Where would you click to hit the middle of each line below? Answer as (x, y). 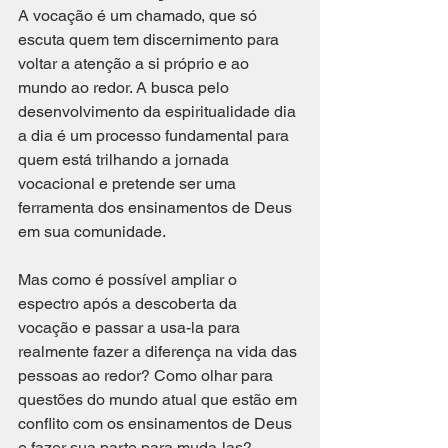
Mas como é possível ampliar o (129, 279)
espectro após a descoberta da (129, 303)
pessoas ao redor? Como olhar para (147, 375)
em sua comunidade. (93, 231)
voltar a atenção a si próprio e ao (135, 63)
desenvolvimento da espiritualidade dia (159, 111)
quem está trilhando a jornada (125, 159)
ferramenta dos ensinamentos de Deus (157, 207)
